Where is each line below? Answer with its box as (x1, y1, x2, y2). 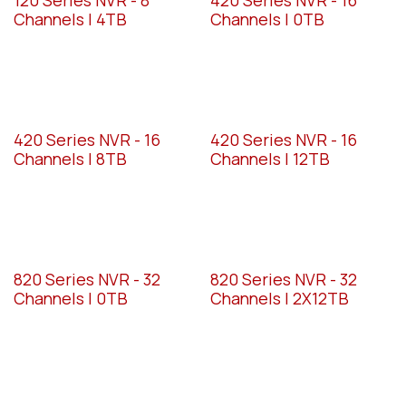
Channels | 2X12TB (209, 286, 349, 309)
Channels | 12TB (209, 147, 330, 169)
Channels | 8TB (14, 147, 127, 169)
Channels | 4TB (14, 7, 127, 30)
